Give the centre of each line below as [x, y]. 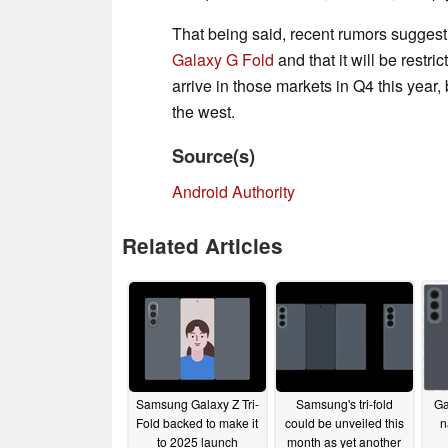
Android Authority [233, 191]
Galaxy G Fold [223, 59]
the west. [205, 111]
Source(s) [213, 155]
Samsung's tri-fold [344, 404]
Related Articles [202, 245]
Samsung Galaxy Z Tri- [197, 404]
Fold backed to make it [197, 423]
